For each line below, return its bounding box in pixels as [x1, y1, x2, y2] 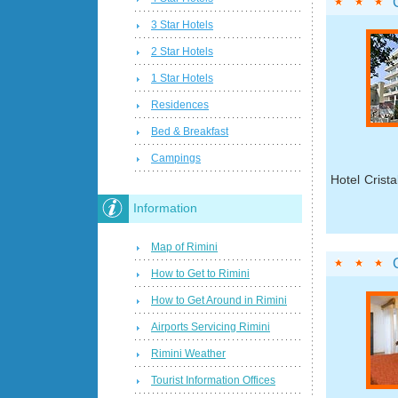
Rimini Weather [151, 346, 226, 360]
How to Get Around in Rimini [151, 293, 287, 306]
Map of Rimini [151, 240, 218, 253]
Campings [151, 152, 201, 165]
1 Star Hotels [151, 72, 213, 85]
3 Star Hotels [151, 19, 213, 32]
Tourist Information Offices [151, 373, 275, 386]
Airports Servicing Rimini [151, 320, 270, 333]
